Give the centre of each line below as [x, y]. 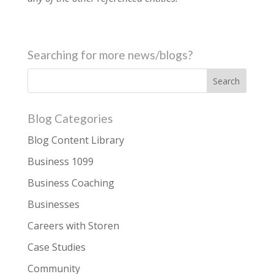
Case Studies [56, 247]
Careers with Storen [73, 225]
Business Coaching [71, 183]
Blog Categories [70, 118]
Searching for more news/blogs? [110, 54]
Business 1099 [60, 161]
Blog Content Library [76, 140]
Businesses [53, 204]
